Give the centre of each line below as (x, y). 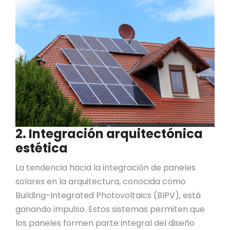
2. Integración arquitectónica (109, 134)
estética (42, 148)
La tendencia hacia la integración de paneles (106, 168)
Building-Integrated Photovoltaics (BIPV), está (108, 195)
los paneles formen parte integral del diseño (105, 223)
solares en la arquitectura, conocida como (101, 181)
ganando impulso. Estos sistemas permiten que (110, 209)
